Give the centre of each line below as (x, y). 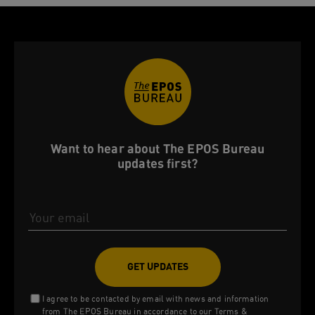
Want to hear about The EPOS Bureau (157, 149)
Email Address (189, 195)
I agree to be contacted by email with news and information (156, 298)
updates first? (157, 164)
